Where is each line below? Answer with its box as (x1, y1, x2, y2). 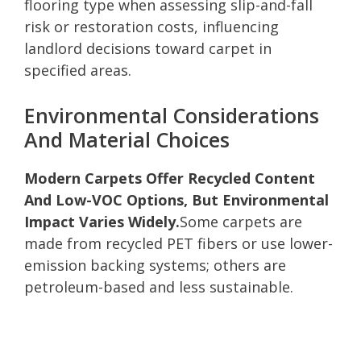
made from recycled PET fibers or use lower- (24, 233, 333, 253)
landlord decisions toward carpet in (24, 38, 272, 58)
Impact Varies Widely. (24, 211, 180, 231)
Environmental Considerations (24, 101, 319, 129)
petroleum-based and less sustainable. (24, 276, 293, 297)
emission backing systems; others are (24, 255, 286, 275)
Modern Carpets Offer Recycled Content (24, 168, 315, 188)
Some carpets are (180, 211, 302, 231)
